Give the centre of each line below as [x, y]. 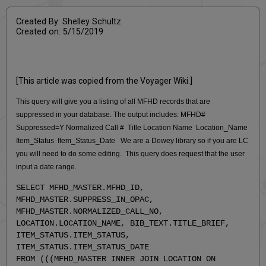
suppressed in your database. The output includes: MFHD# [112, 114]
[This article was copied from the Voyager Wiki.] [104, 80]
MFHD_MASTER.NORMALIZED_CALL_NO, [90, 211]
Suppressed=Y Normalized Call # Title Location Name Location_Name [133, 127]
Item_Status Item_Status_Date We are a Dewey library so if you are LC [132, 140]
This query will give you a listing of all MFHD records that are [113, 101]
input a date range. [47, 167]
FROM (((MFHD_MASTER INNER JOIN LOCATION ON [116, 259]
